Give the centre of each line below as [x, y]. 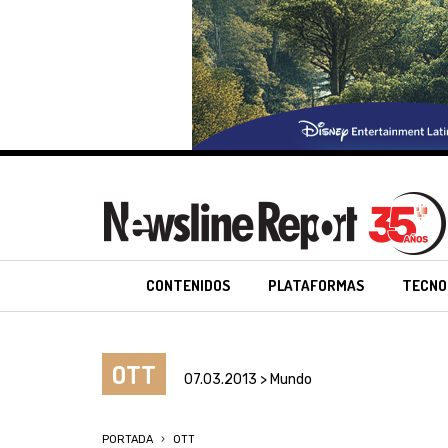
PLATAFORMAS [316, 285]
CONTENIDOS [188, 285]
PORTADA [127, 439]
